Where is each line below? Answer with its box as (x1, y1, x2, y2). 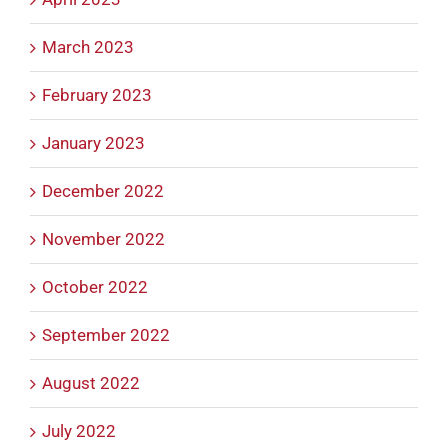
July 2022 (42, 421, 116, 442)
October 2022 (42, 277, 148, 298)
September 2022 (42, 325, 170, 346)
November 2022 (42, 229, 165, 250)
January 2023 (42, 133, 145, 154)
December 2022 (42, 181, 164, 202)
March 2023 (42, 37, 134, 58)
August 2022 (42, 373, 140, 394)
